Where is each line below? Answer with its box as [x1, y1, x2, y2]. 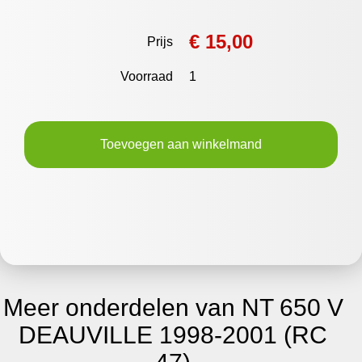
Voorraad [120, 69, 173, 83]
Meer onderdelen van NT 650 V [2, 294, 343, 321]
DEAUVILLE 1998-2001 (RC [19, 322, 327, 348]
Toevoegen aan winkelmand [100, 137, 262, 151]
